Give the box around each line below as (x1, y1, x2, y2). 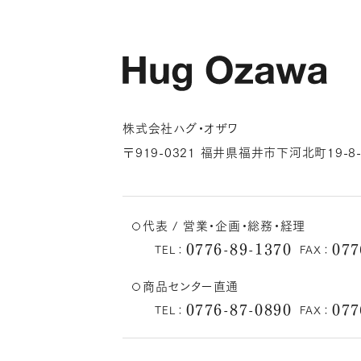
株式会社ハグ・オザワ (122, 118, 239, 137)
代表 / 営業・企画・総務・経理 (143, 215, 305, 234)
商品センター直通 (143, 276, 239, 295)
